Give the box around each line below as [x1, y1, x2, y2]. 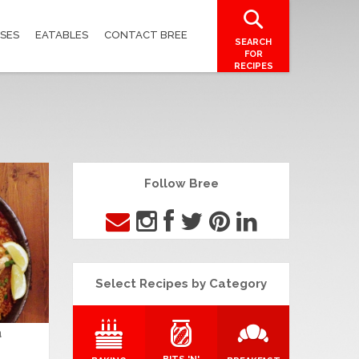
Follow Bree [143, 176, 219, 191]
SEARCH [235, 37, 272, 47]
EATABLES [35, 29, 88, 41]
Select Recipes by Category [95, 276, 267, 291]
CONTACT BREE [104, 29, 188, 41]
